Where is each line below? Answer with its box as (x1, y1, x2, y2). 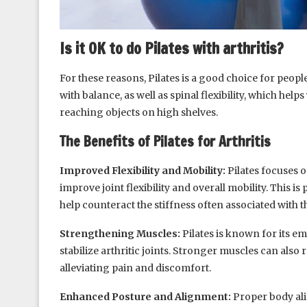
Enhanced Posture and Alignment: (60, 290, 231, 303)
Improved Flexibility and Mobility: (60, 164, 225, 177)
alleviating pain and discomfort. (60, 261, 211, 274)
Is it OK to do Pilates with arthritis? (60, 37, 284, 59)
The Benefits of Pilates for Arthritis (60, 131, 271, 151)
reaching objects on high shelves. (60, 106, 218, 119)
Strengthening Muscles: (60, 227, 180, 240)
